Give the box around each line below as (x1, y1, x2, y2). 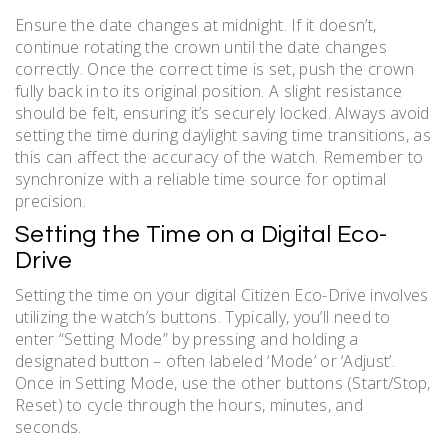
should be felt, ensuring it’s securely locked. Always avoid (15, 102, 430, 125)
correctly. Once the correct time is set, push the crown (15, 58, 415, 81)
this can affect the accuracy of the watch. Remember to (15, 146, 424, 169)
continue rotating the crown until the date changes (15, 36, 387, 59)
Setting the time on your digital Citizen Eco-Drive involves (15, 284, 429, 307)
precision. (15, 190, 86, 213)
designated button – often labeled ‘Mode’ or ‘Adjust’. (15, 350, 395, 373)
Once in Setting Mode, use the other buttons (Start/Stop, (15, 372, 431, 395)
